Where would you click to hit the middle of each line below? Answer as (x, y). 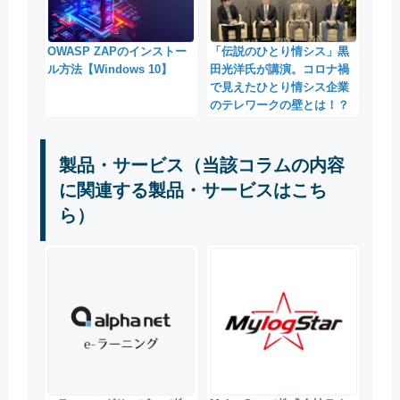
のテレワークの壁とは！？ (279, 104)
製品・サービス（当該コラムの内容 (202, 165)
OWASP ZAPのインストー (117, 51)
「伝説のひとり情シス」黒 (279, 51)
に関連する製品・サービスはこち (193, 190)
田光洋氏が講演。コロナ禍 (279, 69)
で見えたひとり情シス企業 (279, 87)
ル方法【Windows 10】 (110, 69)
